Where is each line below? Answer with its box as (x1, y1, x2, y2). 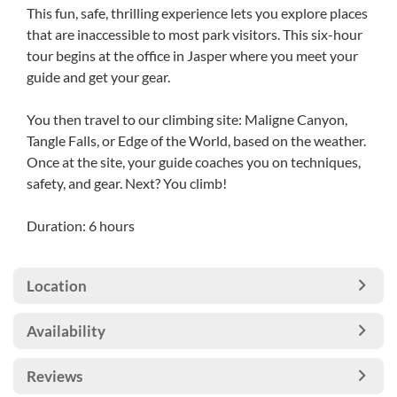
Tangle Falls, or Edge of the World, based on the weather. (27, 132, 366, 149)
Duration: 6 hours (27, 217, 135, 234)
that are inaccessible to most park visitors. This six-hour (27, 26, 362, 43)
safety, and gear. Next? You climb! (27, 175, 230, 191)
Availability (27, 322, 105, 340)
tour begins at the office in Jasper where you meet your (27, 47, 358, 64)
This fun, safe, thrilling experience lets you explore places (27, 4, 368, 21)
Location (27, 276, 87, 295)
